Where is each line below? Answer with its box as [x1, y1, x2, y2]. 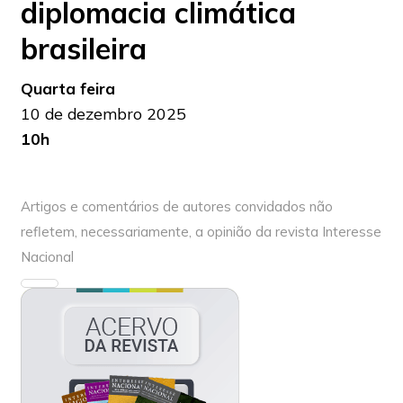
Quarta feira [20, 78, 115, 99]
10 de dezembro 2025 [20, 103, 186, 124]
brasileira [20, 31, 147, 67]
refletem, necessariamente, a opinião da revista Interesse [20, 223, 381, 241]
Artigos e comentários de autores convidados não [20, 198, 333, 216]
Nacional [20, 248, 74, 266]
